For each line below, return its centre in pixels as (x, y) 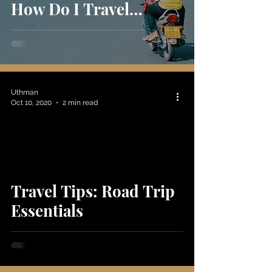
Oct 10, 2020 (31, 102)
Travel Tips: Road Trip (93, 191)
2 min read (80, 102)
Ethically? (47, 28)
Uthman (25, 92)
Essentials (47, 210)
